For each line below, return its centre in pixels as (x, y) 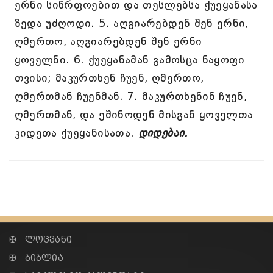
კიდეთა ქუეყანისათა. (74, 133)
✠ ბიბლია (36, 258)
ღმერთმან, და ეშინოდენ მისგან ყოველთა (134, 115)
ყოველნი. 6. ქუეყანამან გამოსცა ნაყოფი (129, 60)
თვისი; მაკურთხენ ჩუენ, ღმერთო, (109, 78)
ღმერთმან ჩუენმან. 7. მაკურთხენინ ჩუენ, (131, 96)
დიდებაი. (161, 133)
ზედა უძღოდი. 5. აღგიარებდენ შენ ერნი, (131, 23)
